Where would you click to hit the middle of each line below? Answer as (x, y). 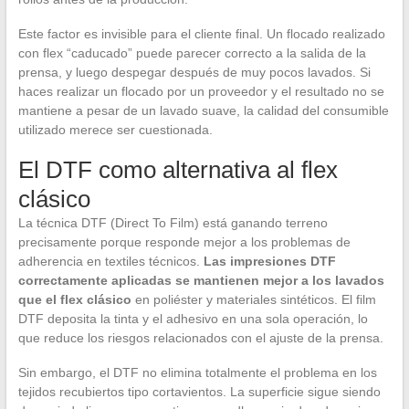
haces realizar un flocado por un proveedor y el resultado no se (201, 92)
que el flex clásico (74, 300)
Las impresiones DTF (269, 262)
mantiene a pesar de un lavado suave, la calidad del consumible (203, 111)
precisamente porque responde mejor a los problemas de (184, 242)
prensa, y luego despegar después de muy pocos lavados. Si (194, 73)
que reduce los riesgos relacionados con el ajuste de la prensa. (200, 338)
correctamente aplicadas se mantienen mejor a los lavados (201, 281)
